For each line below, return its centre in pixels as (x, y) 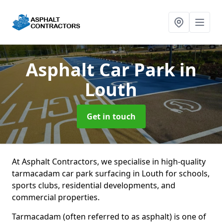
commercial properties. (57, 197)
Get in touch (111, 116)
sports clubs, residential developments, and (94, 185)
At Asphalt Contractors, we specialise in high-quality (109, 162)
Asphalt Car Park (102, 70)
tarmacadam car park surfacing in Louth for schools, (111, 173)
